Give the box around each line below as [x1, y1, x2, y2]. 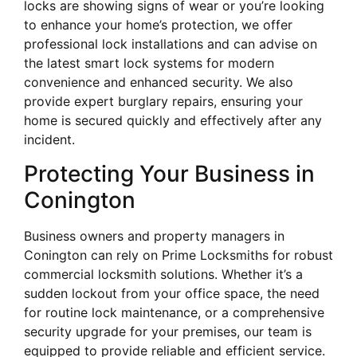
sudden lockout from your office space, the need [24, 284, 320, 301]
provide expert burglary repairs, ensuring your [24, 93, 303, 110]
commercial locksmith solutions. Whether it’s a [24, 265, 303, 282]
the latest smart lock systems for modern [24, 55, 274, 72]
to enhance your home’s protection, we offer [24, 17, 292, 33]
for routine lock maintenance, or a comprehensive [24, 304, 324, 320]
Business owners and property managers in [24, 227, 284, 244]
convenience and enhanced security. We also [24, 74, 293, 91]
